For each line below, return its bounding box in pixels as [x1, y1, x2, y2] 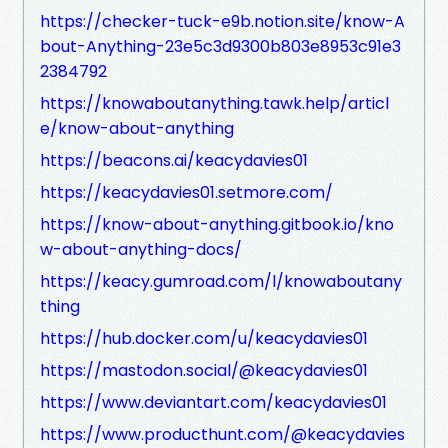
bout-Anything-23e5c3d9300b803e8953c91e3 [40, 34, 401, 58]
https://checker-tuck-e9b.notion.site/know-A [40, 9, 405, 33]
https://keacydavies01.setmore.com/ [40, 180, 333, 204]
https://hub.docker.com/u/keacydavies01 [40, 326, 368, 350]
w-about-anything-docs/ [40, 237, 242, 261]
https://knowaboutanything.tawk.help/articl [40, 91, 389, 115]
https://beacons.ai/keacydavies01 [40, 148, 308, 172]
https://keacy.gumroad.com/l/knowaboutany [40, 269, 402, 293]
